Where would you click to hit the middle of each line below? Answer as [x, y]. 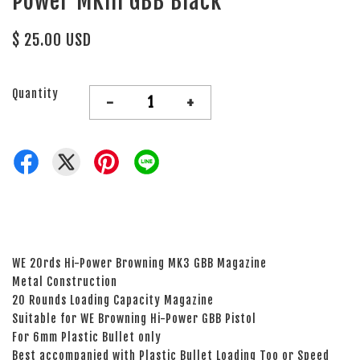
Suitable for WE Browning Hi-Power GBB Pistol [134, 319]
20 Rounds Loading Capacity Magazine [113, 301]
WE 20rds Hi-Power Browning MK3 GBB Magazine [139, 264]
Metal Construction [65, 282]
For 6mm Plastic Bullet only [87, 337]
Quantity [35, 94]
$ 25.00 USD [52, 40]
